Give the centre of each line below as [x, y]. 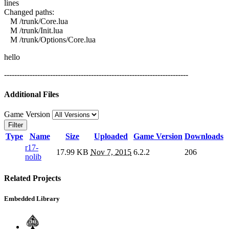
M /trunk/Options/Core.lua [50, 39]
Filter [16, 125]
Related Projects [32, 178]
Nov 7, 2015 [111, 152]
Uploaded [111, 136]
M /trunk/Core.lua [36, 21]
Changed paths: [29, 12]
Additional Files [31, 94]
